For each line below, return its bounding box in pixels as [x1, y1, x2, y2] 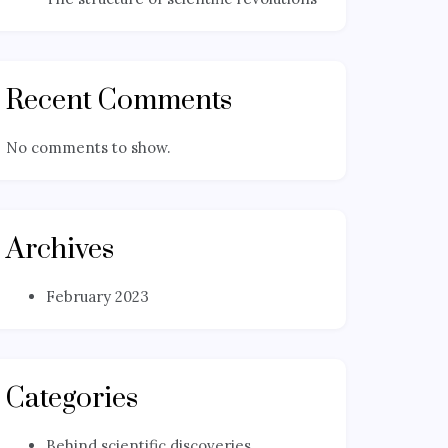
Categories [6, 381, 138, 417]
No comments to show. [6, 138, 171, 158]
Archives [6, 232, 114, 268]
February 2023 [46, 287, 149, 307]
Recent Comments [6, 83, 232, 119]
